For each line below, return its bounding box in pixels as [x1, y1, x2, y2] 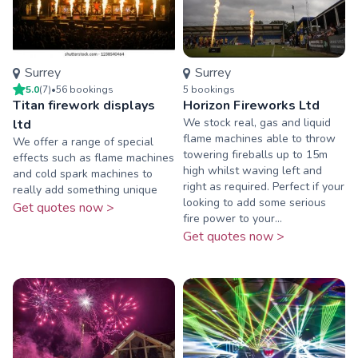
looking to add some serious [183, 195, 326, 211]
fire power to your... [183, 211, 282, 227]
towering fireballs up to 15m [183, 147, 328, 163]
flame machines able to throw [183, 131, 336, 147]
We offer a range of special [13, 134, 153, 150]
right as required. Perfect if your [183, 179, 344, 195]
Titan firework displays [13, 97, 155, 115]
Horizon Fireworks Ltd [183, 97, 320, 115]
